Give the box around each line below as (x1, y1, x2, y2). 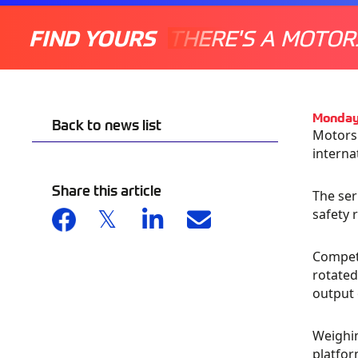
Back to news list (52, 115, 161, 133)
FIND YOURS (29, 23, 155, 51)
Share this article (52, 181, 161, 199)
